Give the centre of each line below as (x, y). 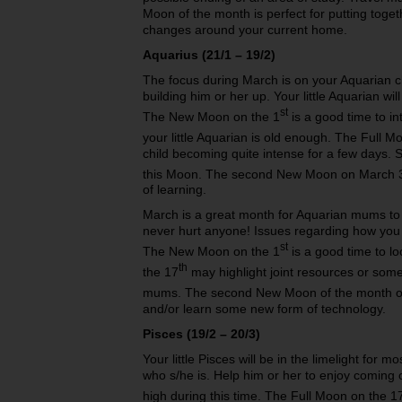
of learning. (175, 190)
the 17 (161, 271)
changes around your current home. (245, 30)
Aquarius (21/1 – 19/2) (209, 55)
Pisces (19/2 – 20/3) (201, 333)
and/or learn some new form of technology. (264, 308)
